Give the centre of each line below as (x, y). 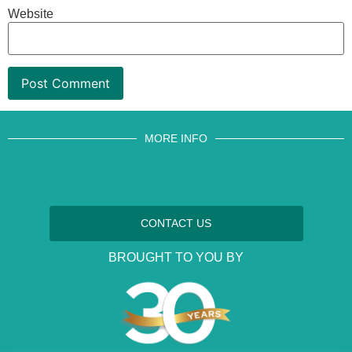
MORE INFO (176, 139)
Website (31, 14)
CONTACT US (176, 224)
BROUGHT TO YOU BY (176, 258)
